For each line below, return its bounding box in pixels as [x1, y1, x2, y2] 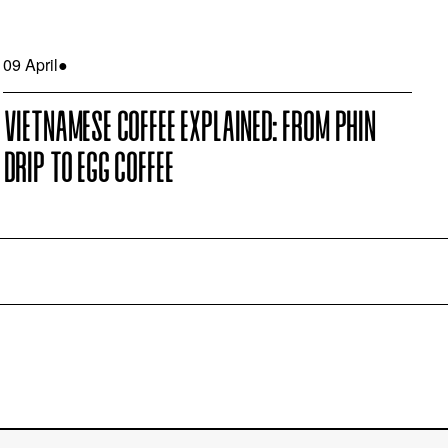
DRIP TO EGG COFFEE [2, 149, 173, 192]
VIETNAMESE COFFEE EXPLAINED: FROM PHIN [2, 108, 375, 151]
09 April [2, 52, 58, 76]
